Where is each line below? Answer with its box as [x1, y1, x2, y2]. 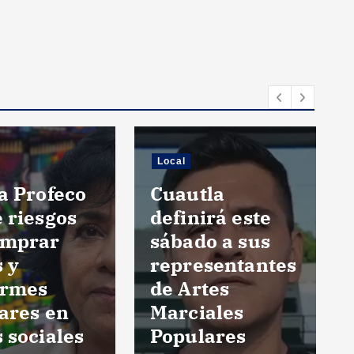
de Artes [150, 275, 230, 301]
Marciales [150, 299, 244, 325]
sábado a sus [150, 228, 270, 254]
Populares [150, 322, 247, 348]
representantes [150, 251, 297, 277]
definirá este [150, 204, 272, 230]
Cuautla [150, 180, 225, 206]
